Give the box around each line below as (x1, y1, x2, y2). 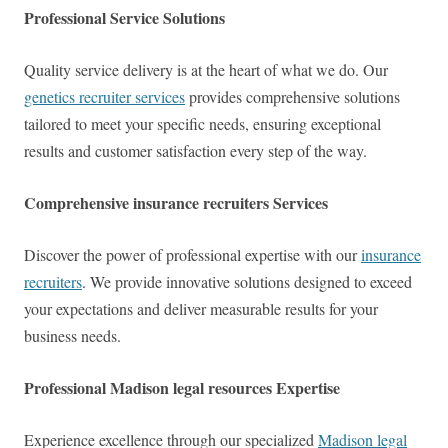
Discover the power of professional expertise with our (24, 244, 361, 266)
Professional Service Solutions (24, 6, 225, 30)
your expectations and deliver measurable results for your (24, 298, 378, 320)
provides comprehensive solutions (185, 86, 400, 108)
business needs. (24, 325, 121, 347)
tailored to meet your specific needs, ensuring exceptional (24, 113, 381, 135)
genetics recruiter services (24, 86, 185, 108)
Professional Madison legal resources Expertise (24, 376, 340, 400)
